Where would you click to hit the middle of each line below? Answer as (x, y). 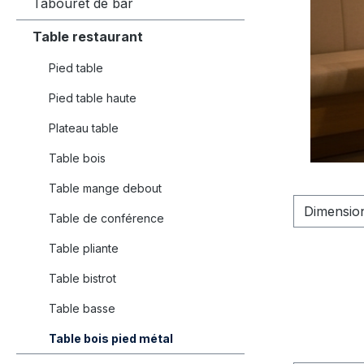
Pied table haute (93, 97)
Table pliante (84, 248)
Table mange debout (105, 188)
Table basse (82, 308)
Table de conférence (106, 218)
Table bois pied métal (111, 338)
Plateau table (84, 128)
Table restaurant (88, 36)
